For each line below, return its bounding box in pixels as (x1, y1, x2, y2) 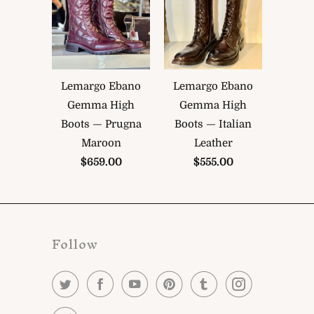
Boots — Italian (175, 117, 252, 130)
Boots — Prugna (60, 117, 142, 130)
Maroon (81, 136, 121, 149)
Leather (193, 136, 233, 149)
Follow (52, 228, 98, 259)
